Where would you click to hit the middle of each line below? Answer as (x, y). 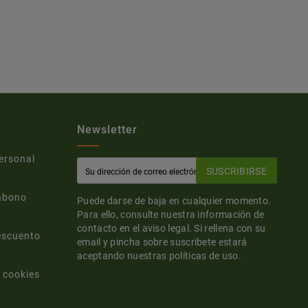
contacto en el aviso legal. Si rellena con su (172, 229)
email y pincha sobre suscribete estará (162, 242)
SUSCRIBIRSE (236, 171)
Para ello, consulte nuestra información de (171, 215)
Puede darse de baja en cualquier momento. (174, 201)
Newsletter (107, 130)
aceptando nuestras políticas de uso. (159, 256)
